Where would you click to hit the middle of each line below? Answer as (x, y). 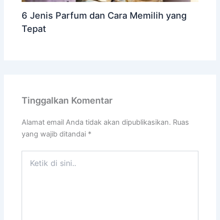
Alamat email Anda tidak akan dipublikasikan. (96, 123)
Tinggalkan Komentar (67, 100)
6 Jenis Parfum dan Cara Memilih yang (104, 15)
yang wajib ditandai (55, 134)
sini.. (29, 175)
